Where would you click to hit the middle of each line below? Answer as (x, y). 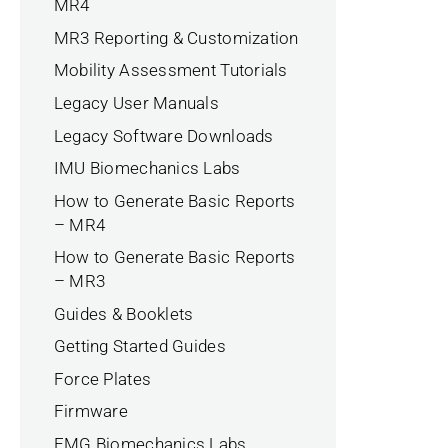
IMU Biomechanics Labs (147, 168)
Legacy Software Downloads (163, 135)
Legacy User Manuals (136, 103)
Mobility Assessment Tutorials (170, 70)
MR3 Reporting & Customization (176, 37)
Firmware (91, 411)
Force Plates (102, 378)
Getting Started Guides (139, 346)
